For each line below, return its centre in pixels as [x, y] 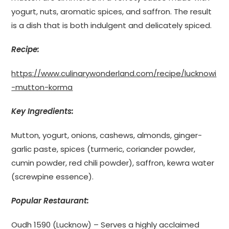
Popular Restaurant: [50, 200]
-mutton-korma [42, 87]
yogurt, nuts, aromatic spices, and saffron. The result [112, 11]
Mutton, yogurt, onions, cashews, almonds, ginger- [107, 135]
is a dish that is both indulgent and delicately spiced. [112, 25]
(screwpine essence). [53, 176]
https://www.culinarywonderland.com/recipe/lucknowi [114, 73]
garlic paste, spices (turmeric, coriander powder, [104, 149]
